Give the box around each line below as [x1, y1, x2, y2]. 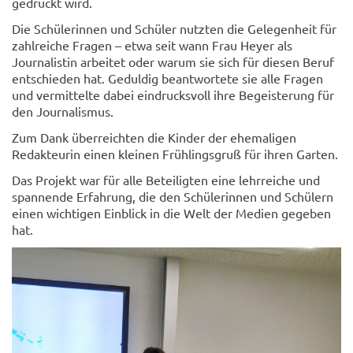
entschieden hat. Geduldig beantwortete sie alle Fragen [12, 70, 323, 87]
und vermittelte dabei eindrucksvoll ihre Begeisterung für [12, 87, 334, 103]
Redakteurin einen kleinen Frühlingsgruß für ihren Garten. [12, 146, 338, 162]
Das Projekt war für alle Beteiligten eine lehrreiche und [12, 172, 320, 188]
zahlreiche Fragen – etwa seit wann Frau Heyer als [12, 37, 292, 54]
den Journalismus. [12, 103, 113, 120]
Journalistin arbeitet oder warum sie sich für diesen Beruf [12, 54, 334, 70]
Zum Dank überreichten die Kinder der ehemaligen [12, 129, 296, 146]
